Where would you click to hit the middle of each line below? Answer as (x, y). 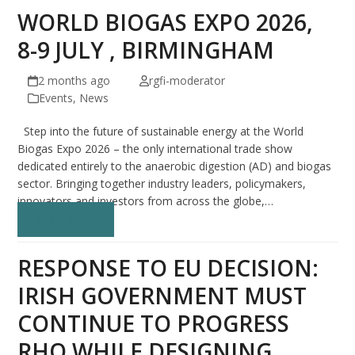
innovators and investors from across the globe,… (146, 201)
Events (56, 98)
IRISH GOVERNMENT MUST (162, 296)
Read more (66, 220)
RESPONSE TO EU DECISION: (168, 268)
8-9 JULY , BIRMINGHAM (146, 50)
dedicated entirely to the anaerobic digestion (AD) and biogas (175, 166)
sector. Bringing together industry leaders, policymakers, (162, 184)
